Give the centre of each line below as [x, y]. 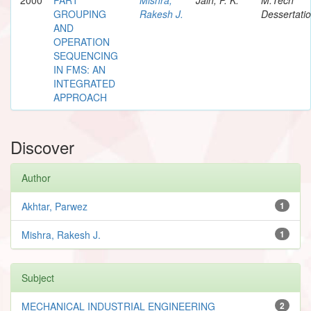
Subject [38, 277]
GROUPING [80, 14]
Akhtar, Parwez [54, 206]
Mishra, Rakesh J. [61, 234]
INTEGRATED [84, 83]
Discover [42, 146]
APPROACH [80, 97]
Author [36, 177]
